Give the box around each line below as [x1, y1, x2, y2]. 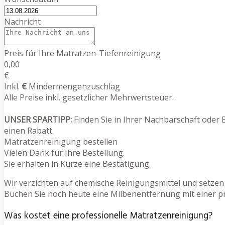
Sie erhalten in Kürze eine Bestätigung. [4, 158, 151, 169]
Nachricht [4, 16, 41, 27]
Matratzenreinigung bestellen [4, 136, 118, 147]
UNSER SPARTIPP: [4, 114, 72, 125]
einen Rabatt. [4, 125, 54, 136]
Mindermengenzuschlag [27, 80, 120, 92]
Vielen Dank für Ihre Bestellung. [4, 147, 125, 158]
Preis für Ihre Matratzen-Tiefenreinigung [4, 47, 161, 59]
